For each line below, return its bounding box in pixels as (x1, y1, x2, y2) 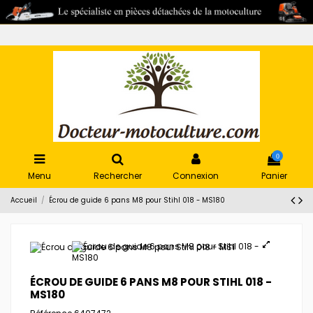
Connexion (173, 170, 219, 182)
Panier (261, 170, 287, 182)
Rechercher (93, 170, 142, 182)
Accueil (10, 196, 37, 205)
